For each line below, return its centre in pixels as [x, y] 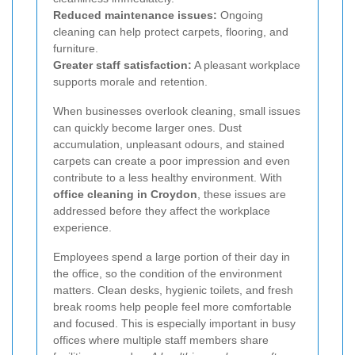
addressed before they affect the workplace [162, 210]
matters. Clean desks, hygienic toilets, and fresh [173, 290]
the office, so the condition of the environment [168, 273]
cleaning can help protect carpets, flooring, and [171, 31]
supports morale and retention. [130, 81]
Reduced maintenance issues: [135, 15]
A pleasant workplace [246, 65]
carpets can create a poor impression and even [172, 160]
